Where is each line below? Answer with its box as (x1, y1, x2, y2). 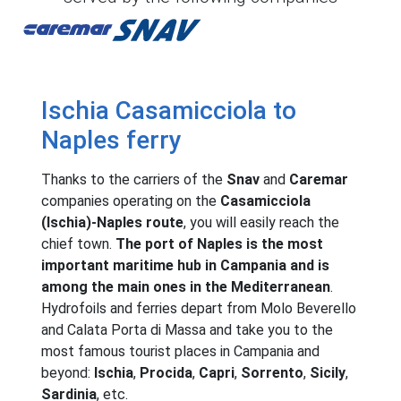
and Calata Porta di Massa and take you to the (41, 320, 333, 338)
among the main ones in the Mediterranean (41, 277, 330, 295)
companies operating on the (41, 192, 220, 209)
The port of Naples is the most (115, 235, 323, 252)
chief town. (41, 235, 115, 252)
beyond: (41, 363, 94, 381)
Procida (140, 363, 192, 381)
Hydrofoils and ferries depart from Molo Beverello (41, 299, 356, 317)
